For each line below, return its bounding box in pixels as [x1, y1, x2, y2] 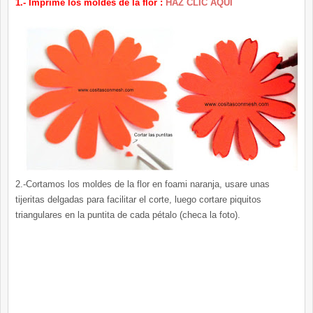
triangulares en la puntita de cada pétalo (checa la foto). [15, 210, 240, 221]
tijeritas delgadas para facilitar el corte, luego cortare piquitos [15, 194, 261, 205]
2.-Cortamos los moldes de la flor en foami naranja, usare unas [15, 179, 270, 190]
